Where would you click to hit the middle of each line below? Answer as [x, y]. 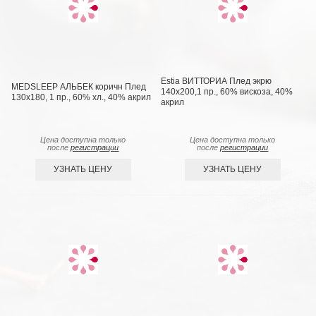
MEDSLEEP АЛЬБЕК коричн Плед [79, 86]
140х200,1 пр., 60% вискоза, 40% [227, 92]
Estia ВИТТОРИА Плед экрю [217, 81]
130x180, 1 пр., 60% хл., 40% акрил [81, 97]
